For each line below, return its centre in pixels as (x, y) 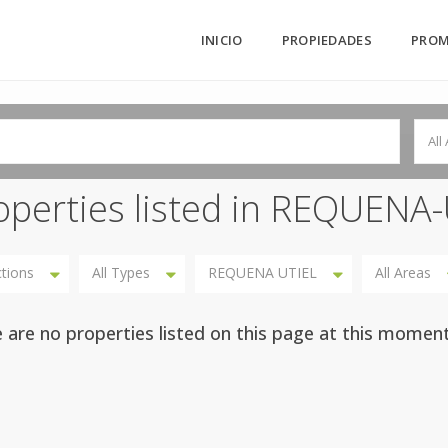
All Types (121, 272)
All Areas (403, 272)
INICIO (221, 40)
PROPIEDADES (326, 40)
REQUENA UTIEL (262, 272)
